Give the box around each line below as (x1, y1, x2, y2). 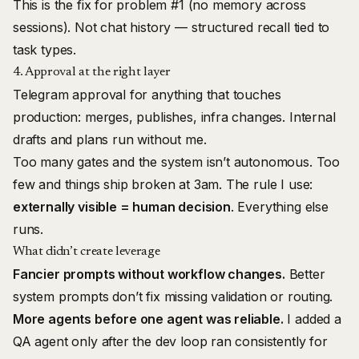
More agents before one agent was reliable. (13, 311, 284, 327)
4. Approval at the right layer (13, 66, 171, 79)
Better (284, 266, 325, 282)
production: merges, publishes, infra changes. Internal (13, 109, 336, 125)
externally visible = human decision (13, 199, 231, 215)
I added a (283, 311, 341, 327)
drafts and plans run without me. (13, 131, 207, 147)
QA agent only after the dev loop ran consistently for (13, 333, 328, 349)
